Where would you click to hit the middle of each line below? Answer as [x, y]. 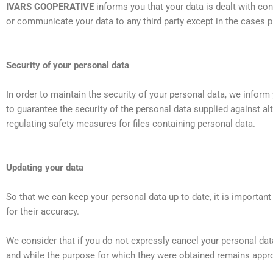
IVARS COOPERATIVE [50, 7]
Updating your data [45, 168]
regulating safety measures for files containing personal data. [131, 124]
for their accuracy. [43, 212]
